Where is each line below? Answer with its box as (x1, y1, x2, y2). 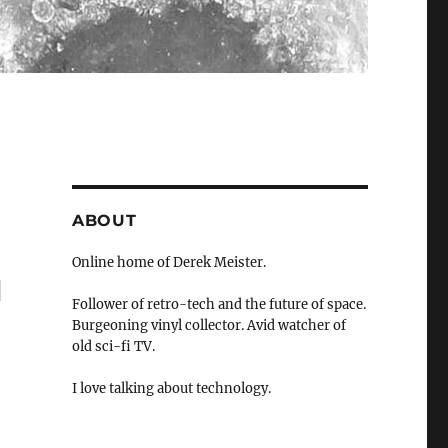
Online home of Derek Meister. (71, 254, 266, 272)
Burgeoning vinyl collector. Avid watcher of (71, 317, 346, 335)
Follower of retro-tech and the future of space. (71, 296, 366, 314)
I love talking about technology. (71, 380, 271, 398)
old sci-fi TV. (71, 338, 155, 356)
